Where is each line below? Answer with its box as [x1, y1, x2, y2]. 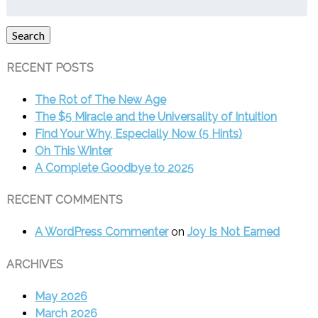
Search [11, 28, 45, 43]
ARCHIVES [6, 257, 63, 271]
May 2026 [34, 289, 87, 303]
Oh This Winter [34, 143, 112, 158]
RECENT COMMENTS [6, 193, 123, 207]
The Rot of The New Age [34, 92, 166, 106]
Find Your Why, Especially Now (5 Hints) [34, 126, 242, 141]
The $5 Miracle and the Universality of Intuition [34, 109, 277, 124]
